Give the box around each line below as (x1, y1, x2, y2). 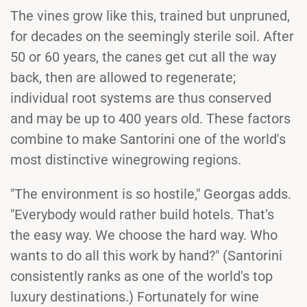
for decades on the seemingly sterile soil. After (10, 28, 294, 45)
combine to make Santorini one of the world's (10, 131, 286, 148)
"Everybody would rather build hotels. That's (10, 206, 274, 223)
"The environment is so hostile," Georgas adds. (10, 186, 291, 203)
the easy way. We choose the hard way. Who (10, 227, 278, 244)
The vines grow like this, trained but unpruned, (10, 8, 290, 25)
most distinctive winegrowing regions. (10, 151, 241, 169)
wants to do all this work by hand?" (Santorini (10, 247, 282, 265)
